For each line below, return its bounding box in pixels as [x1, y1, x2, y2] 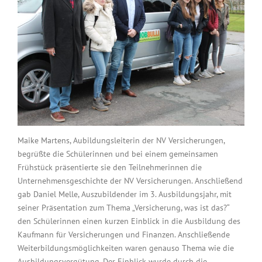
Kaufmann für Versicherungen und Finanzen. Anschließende [18, 229, 230, 240]
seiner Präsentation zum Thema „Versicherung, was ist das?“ [18, 202, 229, 213]
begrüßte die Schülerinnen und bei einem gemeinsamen [18, 149, 218, 159]
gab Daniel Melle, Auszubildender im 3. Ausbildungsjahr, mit [18, 189, 232, 199]
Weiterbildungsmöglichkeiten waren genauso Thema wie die [18, 243, 234, 253]
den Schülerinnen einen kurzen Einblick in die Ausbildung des [18, 216, 240, 226]
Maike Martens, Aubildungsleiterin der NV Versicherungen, [18, 135, 225, 146]
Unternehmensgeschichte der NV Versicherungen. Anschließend [18, 175, 243, 186]
